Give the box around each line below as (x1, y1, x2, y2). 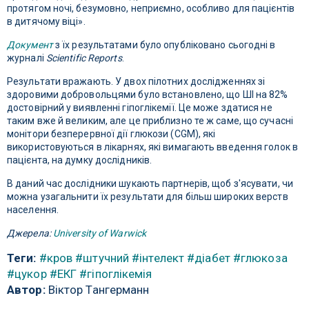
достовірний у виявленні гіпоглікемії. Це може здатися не (7, 102, 272, 114)
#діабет (187, 251, 230, 266)
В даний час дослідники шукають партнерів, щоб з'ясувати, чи (7, 178, 293, 190)
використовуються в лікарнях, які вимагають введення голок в (7, 141, 298, 153)
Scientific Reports (46, 52, 122, 64)
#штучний (75, 251, 130, 266)
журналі (7, 52, 46, 64)
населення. (7, 204, 59, 216)
